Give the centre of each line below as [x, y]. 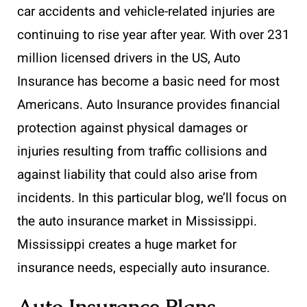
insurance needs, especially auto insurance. [144, 268]
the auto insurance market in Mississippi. [137, 222]
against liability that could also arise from [137, 175]
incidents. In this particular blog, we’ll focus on [152, 198]
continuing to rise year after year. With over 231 [153, 35]
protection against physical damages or [132, 128]
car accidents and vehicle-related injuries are [146, 12]
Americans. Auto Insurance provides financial [149, 105]
